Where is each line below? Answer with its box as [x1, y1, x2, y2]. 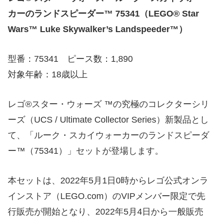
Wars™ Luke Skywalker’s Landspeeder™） [8, 24, 187, 35]
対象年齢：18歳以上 [8, 69, 88, 79]
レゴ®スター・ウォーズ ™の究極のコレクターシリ [8, 99, 209, 109]
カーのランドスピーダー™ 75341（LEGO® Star [8, 9, 199, 19]
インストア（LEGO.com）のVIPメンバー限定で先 [8, 191, 205, 201]
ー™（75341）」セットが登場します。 [8, 145, 163, 156]
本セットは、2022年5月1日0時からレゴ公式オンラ [8, 175, 208, 185]
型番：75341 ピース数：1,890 [8, 54, 133, 64]
